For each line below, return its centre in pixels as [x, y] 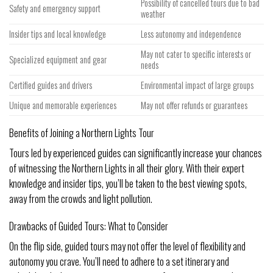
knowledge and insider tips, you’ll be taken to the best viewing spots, [128, 183]
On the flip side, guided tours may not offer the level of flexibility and [127, 246]
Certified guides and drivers [51, 85]
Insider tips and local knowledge [58, 34]
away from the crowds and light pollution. [81, 198]
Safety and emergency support [55, 8]
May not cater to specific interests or [196, 54]
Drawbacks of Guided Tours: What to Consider [89, 226]
